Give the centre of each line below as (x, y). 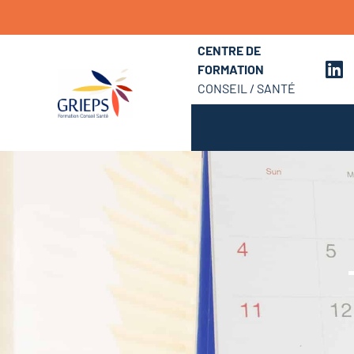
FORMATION (230, 69)
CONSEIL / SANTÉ (246, 88)
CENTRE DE (229, 50)
